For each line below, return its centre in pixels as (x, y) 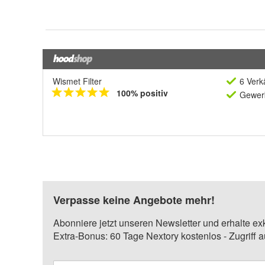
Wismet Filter (77, 81)
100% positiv (142, 93)
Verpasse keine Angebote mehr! (134, 200)
